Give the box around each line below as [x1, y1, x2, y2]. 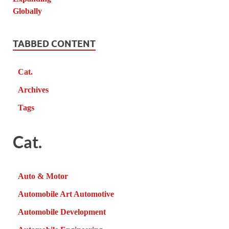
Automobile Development [18, 207, 106, 216]
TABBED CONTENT [13, 38, 96, 50]
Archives [18, 85, 49, 95]
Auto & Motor [18, 171, 68, 180]
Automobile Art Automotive [18, 189, 114, 198]
